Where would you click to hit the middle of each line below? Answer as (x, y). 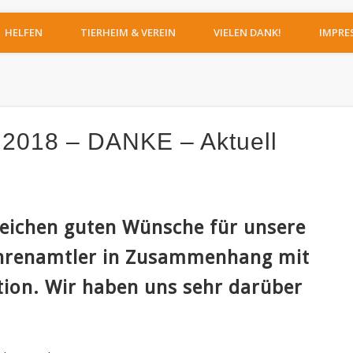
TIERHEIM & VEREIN (128, 32)
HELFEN (24, 32)
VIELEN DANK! (247, 32)
